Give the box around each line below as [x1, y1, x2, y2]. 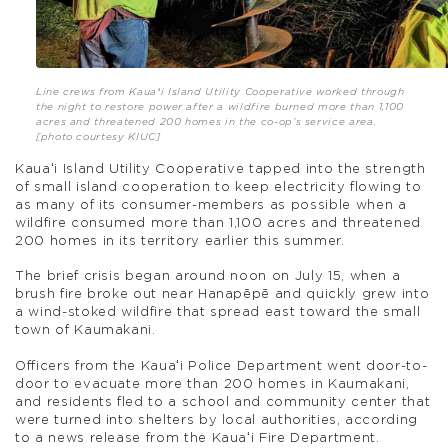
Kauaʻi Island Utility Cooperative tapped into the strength [15, 162, 426, 176]
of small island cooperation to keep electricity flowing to [15, 180, 422, 194]
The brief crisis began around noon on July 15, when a [15, 270, 401, 284]
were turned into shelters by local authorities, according [15, 413, 419, 427]
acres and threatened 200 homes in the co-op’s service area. [35, 116, 377, 127]
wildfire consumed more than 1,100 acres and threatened [15, 216, 422, 230]
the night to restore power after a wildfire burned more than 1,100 [35, 101, 404, 112]
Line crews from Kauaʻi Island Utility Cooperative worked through [35, 86, 405, 97]
